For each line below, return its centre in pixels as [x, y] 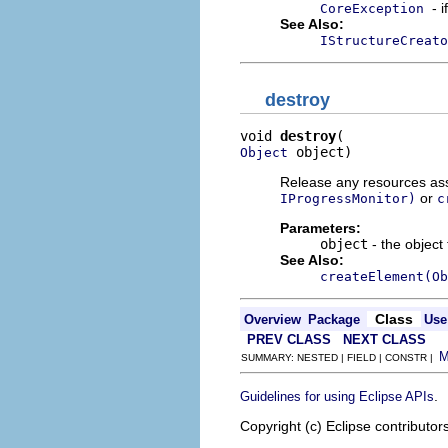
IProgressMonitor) [348, 198]
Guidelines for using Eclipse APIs [337, 396]
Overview [272, 319]
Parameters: [320, 228]
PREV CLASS [289, 339]
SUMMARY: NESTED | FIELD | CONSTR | [340, 357]
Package [334, 319]
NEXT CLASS [384, 339]
